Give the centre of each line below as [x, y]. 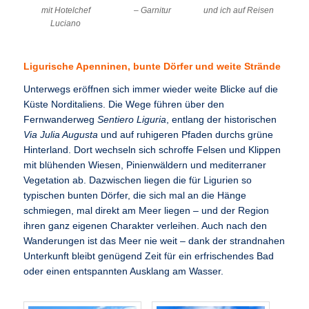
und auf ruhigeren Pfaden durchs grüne [186, 134]
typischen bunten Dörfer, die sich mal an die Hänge [135, 195]
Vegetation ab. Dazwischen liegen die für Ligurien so [138, 180]
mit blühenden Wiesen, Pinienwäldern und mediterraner [145, 165]
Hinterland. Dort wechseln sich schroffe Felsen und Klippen [152, 150]
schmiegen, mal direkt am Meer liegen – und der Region [147, 210]
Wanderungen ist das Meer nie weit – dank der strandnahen [154, 241]
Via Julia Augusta [61, 134]
